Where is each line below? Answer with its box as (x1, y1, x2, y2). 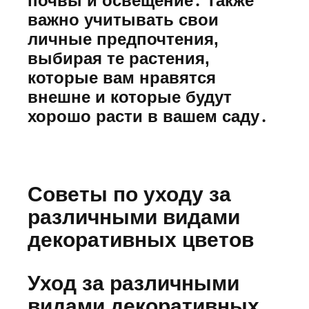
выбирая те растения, (28, 49, 210, 68)
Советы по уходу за (28, 182, 231, 206)
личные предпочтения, (28, 30, 219, 49)
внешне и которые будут (28, 88, 232, 107)
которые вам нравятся (28, 68, 216, 88)
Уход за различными (28, 271, 239, 295)
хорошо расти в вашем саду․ (28, 107, 268, 126)
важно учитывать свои (28, 10, 219, 30)
